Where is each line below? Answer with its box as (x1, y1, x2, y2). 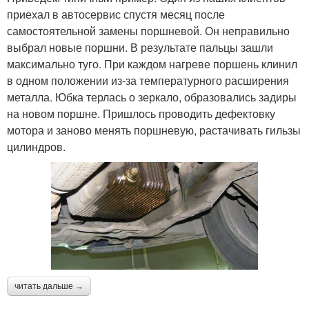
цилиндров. (7, 138, 66, 154)
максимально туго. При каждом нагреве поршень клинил (7, 55, 297, 72)
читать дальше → (14, 281, 83, 291)
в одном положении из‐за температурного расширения (7, 72, 289, 88)
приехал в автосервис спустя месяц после (7, 6, 225, 22)
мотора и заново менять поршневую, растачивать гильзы (7, 121, 301, 138)
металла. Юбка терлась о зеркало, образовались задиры (7, 88, 297, 105)
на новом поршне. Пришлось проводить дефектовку (7, 105, 275, 121)
